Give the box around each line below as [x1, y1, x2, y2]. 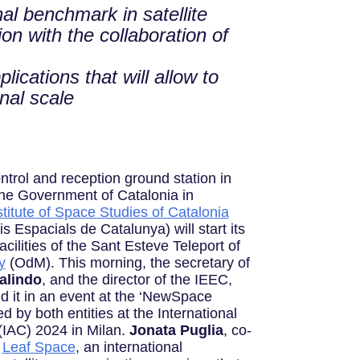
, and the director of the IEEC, [41, 272, 232, 288]
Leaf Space [2, 339, 76, 356]
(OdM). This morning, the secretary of [5, 255, 250, 272]
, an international [75, 339, 182, 356]
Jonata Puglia [129, 322, 223, 339]
